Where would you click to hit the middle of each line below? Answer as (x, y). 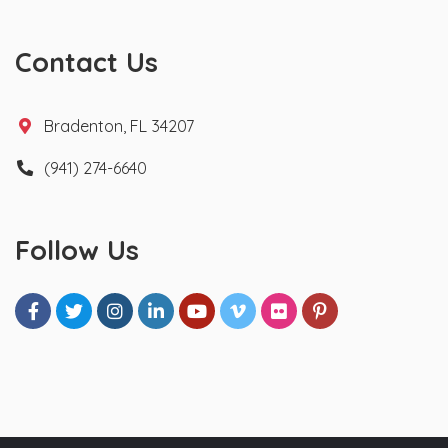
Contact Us (86, 61)
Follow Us (77, 249)
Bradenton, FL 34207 (119, 125)
